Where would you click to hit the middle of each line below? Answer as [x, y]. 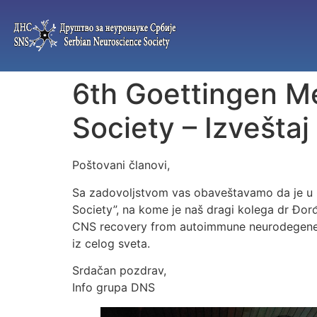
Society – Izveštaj [191, 128]
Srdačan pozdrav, [119, 270]
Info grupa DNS [114, 287]
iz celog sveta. [111, 243]
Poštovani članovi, [121, 165]
